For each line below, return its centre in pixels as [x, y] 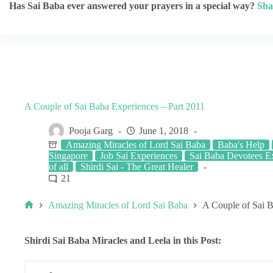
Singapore [68, 156]
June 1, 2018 [164, 131]
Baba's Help [241, 145]
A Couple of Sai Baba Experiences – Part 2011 [115, 106]
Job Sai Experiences [139, 156]
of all [58, 167]
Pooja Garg [91, 131]
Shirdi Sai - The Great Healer [137, 167]
